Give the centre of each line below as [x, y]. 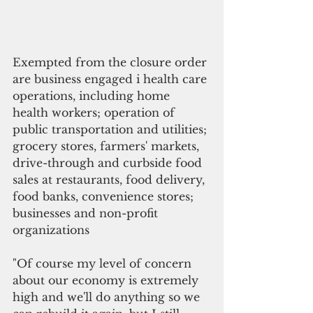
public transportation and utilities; [111, 129]
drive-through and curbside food [109, 162]
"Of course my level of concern [104, 263]
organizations [51, 230]
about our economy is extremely [107, 280]
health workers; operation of [95, 112]
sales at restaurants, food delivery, [110, 179]
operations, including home [93, 95]
